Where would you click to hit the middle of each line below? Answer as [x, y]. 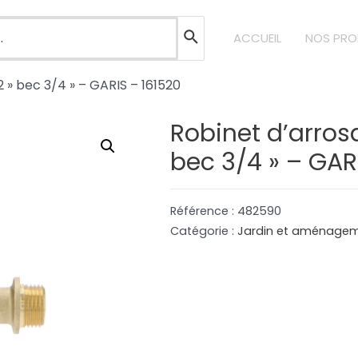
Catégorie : [204, 231]
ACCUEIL [257, 38]
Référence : [204, 211]
